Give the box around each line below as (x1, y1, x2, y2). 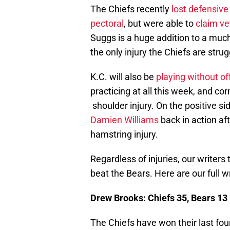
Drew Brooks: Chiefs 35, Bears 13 (90, 193, 227, 204)
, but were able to (124, 18, 196, 29)
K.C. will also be (90, 71, 156, 83)
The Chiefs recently (90, 4, 169, 15)
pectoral (90, 18, 124, 29)
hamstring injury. (90, 129, 158, 140)
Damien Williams (90, 114, 159, 126)
